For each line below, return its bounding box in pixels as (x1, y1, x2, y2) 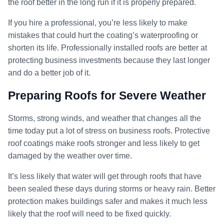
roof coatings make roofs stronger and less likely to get (8, 138, 199, 147)
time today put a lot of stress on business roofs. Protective (8, 126, 210, 135)
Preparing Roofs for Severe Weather (8, 88, 206, 102)
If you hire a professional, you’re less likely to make (8, 18, 187, 27)
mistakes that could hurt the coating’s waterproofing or (8, 30, 198, 39)
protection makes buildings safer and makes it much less (8, 196, 207, 205)
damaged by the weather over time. (8, 151, 132, 160)
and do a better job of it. (8, 68, 90, 77)
